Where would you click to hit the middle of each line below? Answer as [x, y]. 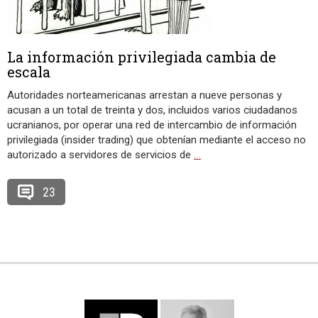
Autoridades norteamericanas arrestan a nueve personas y [144, 95]
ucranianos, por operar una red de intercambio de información [152, 125]
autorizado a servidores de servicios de [100, 155]
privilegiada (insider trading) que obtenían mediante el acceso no [157, 140]
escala [29, 72]
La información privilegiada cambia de [142, 57]
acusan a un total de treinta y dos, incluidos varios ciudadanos [152, 110]
